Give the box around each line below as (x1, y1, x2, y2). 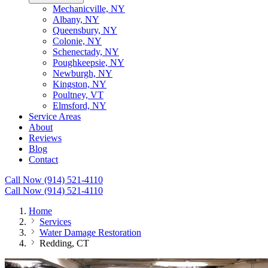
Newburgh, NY (53, 68, 112, 78)
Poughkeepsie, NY (53, 57, 124, 68)
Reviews (29, 133, 62, 143)
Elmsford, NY (53, 100, 106, 111)
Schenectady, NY (53, 47, 119, 57)
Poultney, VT (53, 90, 103, 100)
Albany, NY (53, 14, 99, 25)
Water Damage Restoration (39, 227, 141, 237)
